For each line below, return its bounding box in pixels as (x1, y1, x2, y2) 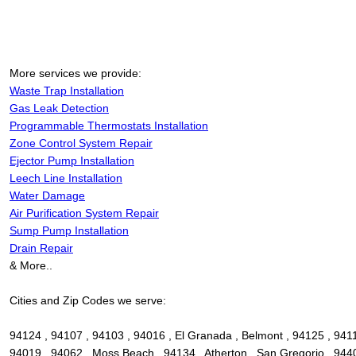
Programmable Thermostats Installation (10, 119, 208, 133)
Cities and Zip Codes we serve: (10, 294, 166, 308)
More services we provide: (10, 67, 141, 80)
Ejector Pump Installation (10, 154, 134, 168)
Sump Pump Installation (10, 224, 129, 238)
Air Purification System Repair (10, 207, 159, 220)
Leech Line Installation (10, 172, 122, 185)
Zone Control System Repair (10, 137, 153, 150)
